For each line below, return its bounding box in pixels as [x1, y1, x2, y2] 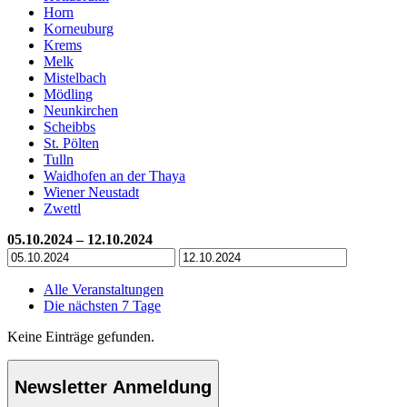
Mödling [44, 85, 93, 102]
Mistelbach [44, 69, 106, 85]
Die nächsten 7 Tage [44, 297, 161, 313]
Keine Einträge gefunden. [7, 328, 154, 344]
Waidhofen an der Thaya [44, 167, 185, 184]
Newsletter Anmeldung [15, 377, 212, 398]
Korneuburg [44, 20, 114, 36]
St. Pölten [44, 134, 99, 151]
